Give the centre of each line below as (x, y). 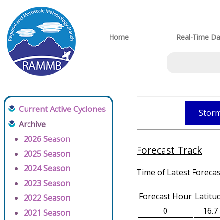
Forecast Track (169, 150)
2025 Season (47, 154)
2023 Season (47, 183)
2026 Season (47, 139)
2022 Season (47, 198)
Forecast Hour (165, 196)
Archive (32, 124)
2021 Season (47, 213)
